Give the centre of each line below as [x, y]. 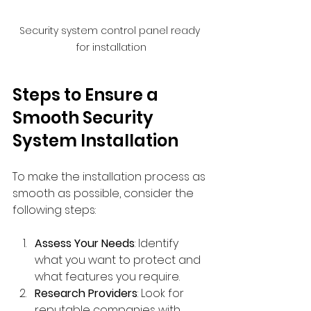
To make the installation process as [110, 176]
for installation [111, 47]
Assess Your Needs [85, 243]
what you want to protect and [119, 260]
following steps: [54, 210]
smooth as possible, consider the [104, 193]
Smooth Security [85, 117]
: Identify [158, 243]
